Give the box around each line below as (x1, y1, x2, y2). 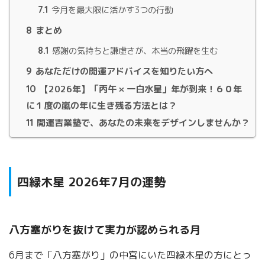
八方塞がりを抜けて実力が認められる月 (9, 222, 201, 237)
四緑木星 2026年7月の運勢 (17, 173, 166, 190)
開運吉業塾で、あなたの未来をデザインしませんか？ (34, 116, 250, 129)
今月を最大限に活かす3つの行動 (49, 3, 173, 16)
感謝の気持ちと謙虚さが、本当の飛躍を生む (50, 44, 218, 57)
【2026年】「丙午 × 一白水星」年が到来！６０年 (37, 82, 242, 95)
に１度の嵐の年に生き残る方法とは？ (26, 99, 177, 112)
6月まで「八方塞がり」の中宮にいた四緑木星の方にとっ (9, 248, 251, 262)
